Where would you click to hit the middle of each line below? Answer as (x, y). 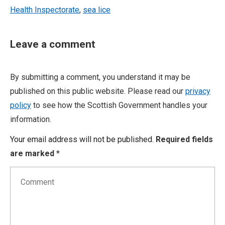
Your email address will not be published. (82, 140)
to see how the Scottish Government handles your (119, 105)
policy (21, 105)
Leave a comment (53, 44)
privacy (198, 91)
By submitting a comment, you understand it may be (100, 77)
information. (31, 119)
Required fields (184, 140)
